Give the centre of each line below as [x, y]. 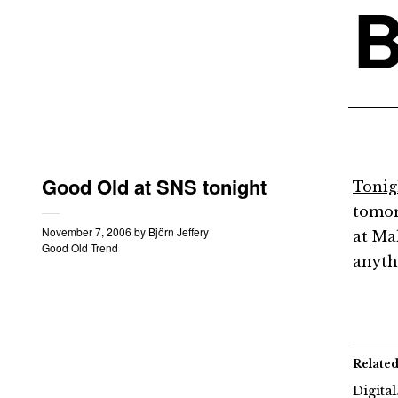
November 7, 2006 [87, 231]
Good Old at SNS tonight [154, 186]
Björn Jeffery [179, 231]
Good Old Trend [80, 247]
